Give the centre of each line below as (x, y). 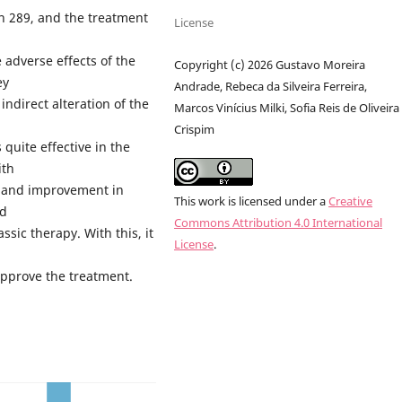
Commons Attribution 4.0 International (279, 223)
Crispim (195, 130)
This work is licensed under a (252, 201)
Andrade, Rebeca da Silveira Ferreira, (271, 87)
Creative (351, 201)
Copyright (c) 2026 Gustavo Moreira (270, 65)
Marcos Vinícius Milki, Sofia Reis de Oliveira (287, 108)
